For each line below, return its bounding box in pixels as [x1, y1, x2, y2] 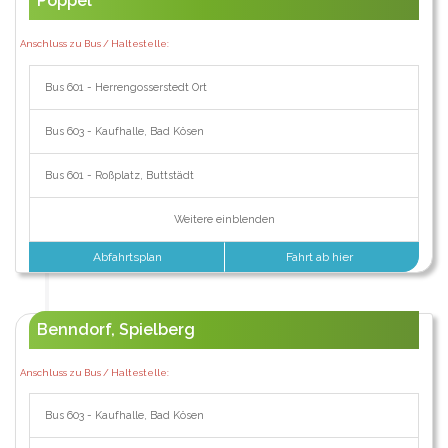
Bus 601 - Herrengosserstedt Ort [44, 80, 207, 94]
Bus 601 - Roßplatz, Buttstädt [44, 168, 194, 182]
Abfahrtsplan [90, 249, 163, 264]
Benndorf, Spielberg [36, 319, 195, 339]
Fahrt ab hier [286, 249, 357, 264]
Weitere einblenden [173, 212, 275, 226]
